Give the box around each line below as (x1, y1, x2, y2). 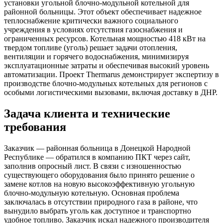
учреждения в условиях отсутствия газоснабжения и (4, 25, 183, 34)
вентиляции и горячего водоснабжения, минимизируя (4, 52, 189, 61)
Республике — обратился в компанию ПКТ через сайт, (4, 152, 190, 161)
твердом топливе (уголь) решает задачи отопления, (4, 43, 177, 52)
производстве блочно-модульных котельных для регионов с (4, 79, 208, 88)
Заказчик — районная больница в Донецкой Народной (4, 143, 191, 152)
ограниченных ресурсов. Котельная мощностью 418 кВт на (4, 34, 206, 43)
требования (4, 120, 66, 133)
